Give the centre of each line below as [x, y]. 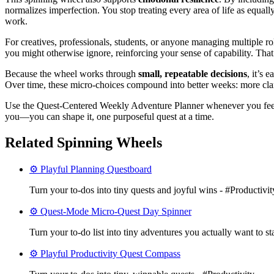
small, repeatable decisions [193, 74]
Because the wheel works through [72, 74]
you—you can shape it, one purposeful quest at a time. [109, 117]
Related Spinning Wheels [83, 142]
